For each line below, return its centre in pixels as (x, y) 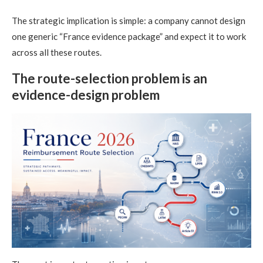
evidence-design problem (86, 95)
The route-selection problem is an (109, 78)
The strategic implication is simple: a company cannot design (129, 20)
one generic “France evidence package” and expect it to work (129, 36)
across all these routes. (57, 52)
